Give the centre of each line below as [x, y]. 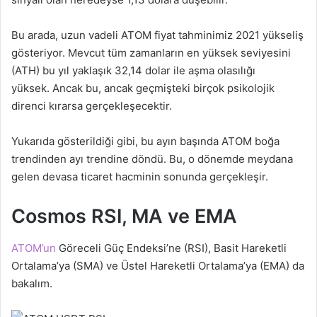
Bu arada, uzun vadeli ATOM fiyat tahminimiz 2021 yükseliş [157, 35]
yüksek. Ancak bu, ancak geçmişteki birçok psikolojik [143, 88]
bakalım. [32, 283]
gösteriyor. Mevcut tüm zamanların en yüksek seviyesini [151, 53]
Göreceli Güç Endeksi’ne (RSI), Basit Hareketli [171, 248]
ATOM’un [34, 248]
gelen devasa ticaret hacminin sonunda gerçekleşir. [140, 177]
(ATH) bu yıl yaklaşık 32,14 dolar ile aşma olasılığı [133, 71]
